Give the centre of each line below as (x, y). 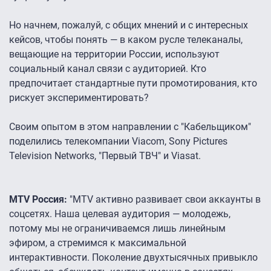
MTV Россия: (39, 200)
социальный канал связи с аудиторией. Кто (108, 69)
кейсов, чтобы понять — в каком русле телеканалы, (126, 40)
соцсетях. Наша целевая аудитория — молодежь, (120, 214)
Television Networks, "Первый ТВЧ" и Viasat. (105, 156)
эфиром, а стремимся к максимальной (98, 243)
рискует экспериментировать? (79, 98)
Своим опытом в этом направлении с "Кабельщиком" (130, 127)
